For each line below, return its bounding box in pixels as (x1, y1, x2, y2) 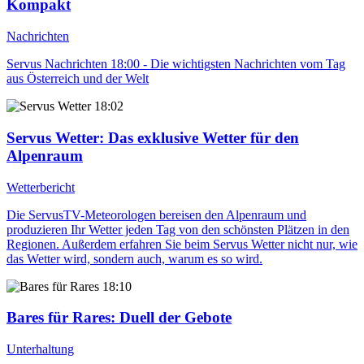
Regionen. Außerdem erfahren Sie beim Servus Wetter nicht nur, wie (6, 236, 357, 251)
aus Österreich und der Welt (6, 71, 149, 86)
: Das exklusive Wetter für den (99, 128, 299, 146)
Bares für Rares (6, 309, 110, 327)
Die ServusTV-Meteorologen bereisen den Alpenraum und (6, 207, 306, 222)
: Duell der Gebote (110, 309, 232, 327)
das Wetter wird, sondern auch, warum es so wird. (6, 251, 262, 266)
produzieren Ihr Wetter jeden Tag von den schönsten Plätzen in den (6, 222, 349, 236)
